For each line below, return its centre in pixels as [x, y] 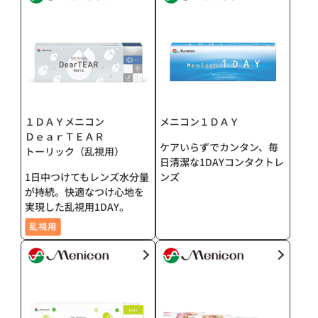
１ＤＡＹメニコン [65, 122]
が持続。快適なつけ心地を [85, 192]
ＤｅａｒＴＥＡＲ [65, 137]
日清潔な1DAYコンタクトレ [222, 162]
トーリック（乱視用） [75, 152]
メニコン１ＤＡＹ [199, 122]
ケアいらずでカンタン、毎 [219, 147]
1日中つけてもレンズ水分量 [87, 177]
